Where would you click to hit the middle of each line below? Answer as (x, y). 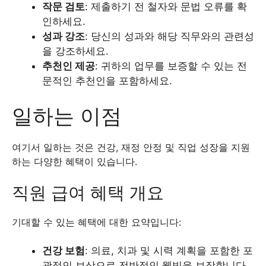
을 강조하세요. (75, 51)
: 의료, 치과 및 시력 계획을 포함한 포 (169, 251)
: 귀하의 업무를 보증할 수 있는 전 (171, 66)
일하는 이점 (67, 116)
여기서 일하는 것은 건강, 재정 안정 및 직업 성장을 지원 (131, 147)
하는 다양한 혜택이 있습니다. (75, 161)
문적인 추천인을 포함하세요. (107, 80)
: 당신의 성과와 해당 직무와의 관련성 (170, 36)
